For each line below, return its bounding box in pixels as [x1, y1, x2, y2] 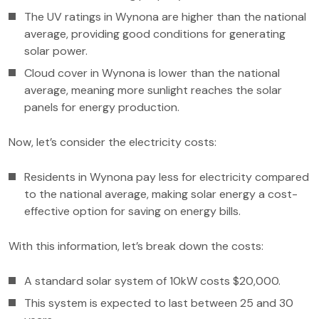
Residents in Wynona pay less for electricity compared [24, 169, 309, 184]
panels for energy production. [24, 100, 179, 115]
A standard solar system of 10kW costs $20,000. [24, 273, 281, 288]
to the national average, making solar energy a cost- [24, 187, 298, 202]
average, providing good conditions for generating [24, 26, 286, 41]
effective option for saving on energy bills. [24, 204, 241, 219]
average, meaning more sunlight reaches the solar [24, 83, 282, 98]
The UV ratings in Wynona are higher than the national [24, 9, 306, 24]
